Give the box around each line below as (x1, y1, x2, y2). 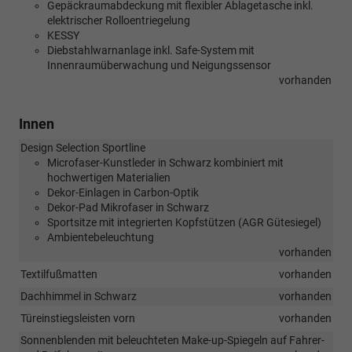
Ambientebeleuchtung (47, 230, 154, 244)
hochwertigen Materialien (47, 170, 170, 184)
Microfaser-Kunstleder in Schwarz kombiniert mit (47, 156, 284, 169)
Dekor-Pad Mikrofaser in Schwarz (47, 200, 209, 214)
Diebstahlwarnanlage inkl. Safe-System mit (47, 43, 255, 57)
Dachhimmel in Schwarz (20, 289, 137, 302)
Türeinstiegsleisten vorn (20, 311, 135, 324)
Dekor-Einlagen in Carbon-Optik (47, 185, 199, 199)
